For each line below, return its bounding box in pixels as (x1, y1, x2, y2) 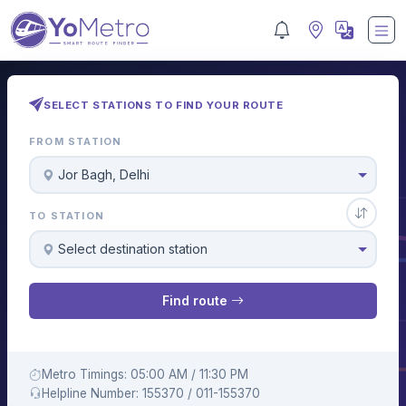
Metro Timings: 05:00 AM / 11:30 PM (42, 366, 248, 382)
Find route (162, 293, 231, 309)
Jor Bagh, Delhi (58, 167, 150, 183)
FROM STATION (29, 135, 122, 149)
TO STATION (29, 209, 104, 223)
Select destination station (58, 241, 208, 257)
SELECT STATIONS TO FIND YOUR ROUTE (43, 98, 284, 111)
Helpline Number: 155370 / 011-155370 (42, 385, 260, 401)
